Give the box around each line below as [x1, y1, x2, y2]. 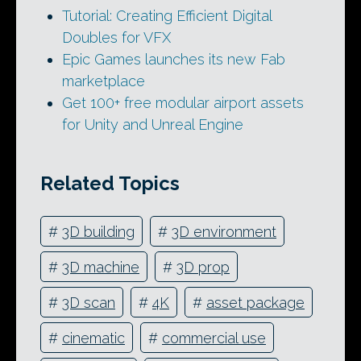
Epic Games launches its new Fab [62, 50, 285, 68]
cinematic [62, 329, 125, 346]
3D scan [62, 293, 115, 311]
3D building [62, 222, 135, 240]
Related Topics [40, 172, 180, 196]
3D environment [172, 222, 276, 240]
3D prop [176, 258, 230, 276]
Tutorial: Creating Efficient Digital [62, 6, 272, 24]
